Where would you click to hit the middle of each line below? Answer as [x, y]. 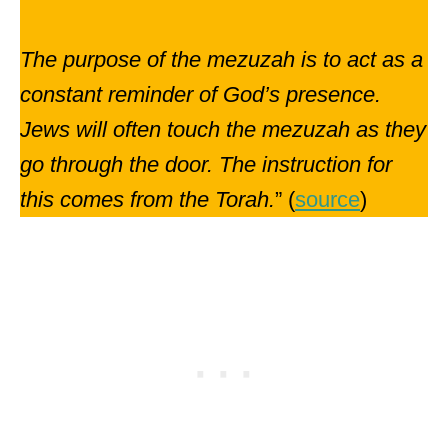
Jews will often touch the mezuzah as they [223, 129]
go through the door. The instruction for [206, 164]
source [327, 199]
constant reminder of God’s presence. [200, 94]
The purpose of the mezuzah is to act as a [221, 59]
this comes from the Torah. [147, 199]
